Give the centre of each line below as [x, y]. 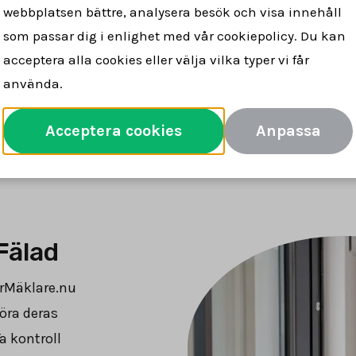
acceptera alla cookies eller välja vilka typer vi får [156, 60]
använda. [33, 83]
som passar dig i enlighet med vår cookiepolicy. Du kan [174, 36]
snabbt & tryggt [205, 18]
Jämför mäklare [178, 85]
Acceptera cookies [114, 131]
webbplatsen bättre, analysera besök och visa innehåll [172, 12]
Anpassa [288, 131]
